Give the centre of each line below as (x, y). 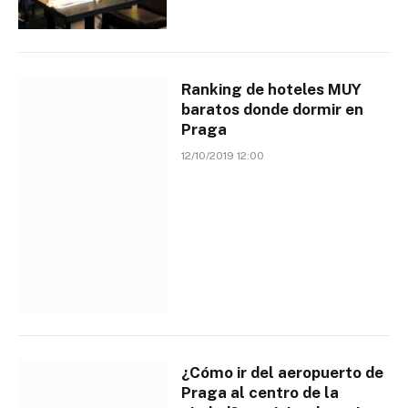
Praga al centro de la (260, 393)
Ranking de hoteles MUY (272, 89)
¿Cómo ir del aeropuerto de (283, 373)
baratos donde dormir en (273, 109)
